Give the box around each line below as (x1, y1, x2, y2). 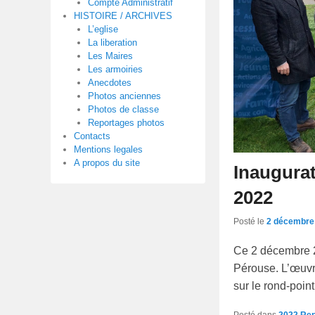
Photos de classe (87, 104, 159, 115)
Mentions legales (74, 144, 143, 155)
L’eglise (87, 24, 118, 35)
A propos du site (74, 157, 140, 169)
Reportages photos (87, 117, 165, 129)
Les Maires (87, 51, 133, 62)
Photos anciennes (87, 91, 161, 102)
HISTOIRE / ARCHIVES (74, 11, 172, 22)
